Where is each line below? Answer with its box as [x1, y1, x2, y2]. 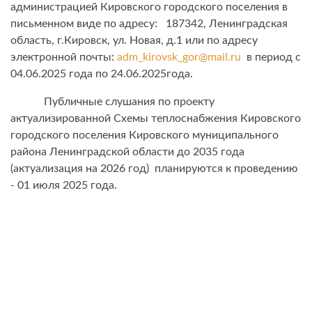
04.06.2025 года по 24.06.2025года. [10, 68, 193, 80]
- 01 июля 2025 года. [10, 180, 117, 192]
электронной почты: [10, 52, 117, 63]
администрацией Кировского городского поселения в [10, 1, 288, 13]
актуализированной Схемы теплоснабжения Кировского [10, 113, 301, 125]
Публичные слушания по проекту [10, 96, 214, 108]
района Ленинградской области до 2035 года [10, 146, 244, 158]
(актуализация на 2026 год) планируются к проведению [10, 163, 298, 175]
